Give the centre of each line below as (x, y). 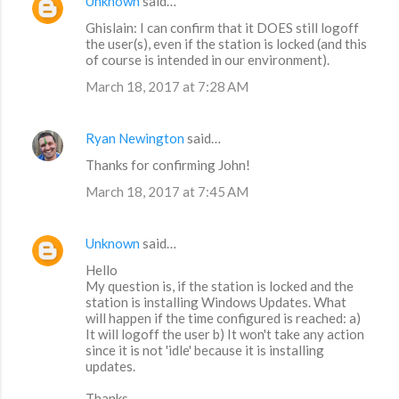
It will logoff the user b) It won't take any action (225, 334)
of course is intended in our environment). (208, 60)
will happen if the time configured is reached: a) (223, 318)
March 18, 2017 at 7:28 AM (167, 87)
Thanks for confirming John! (168, 165)
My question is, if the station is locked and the (220, 286)
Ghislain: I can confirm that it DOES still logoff (222, 28)
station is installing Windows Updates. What (216, 302)
